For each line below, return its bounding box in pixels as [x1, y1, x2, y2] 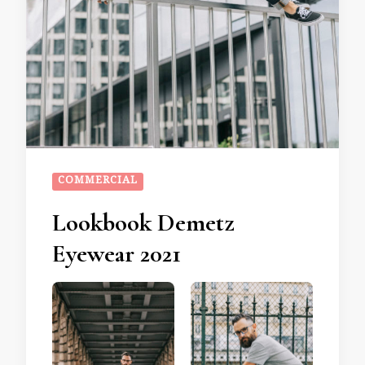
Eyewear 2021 [52, 238, 181, 269]
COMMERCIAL [58, 172, 138, 191]
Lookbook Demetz [52, 207, 234, 238]
